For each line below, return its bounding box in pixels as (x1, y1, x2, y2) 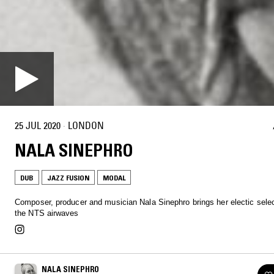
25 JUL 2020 (15, 119, 61, 132)
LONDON (68, 119, 104, 132)
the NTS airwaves (15, 208, 79, 218)
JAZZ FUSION (47, 172, 89, 182)
